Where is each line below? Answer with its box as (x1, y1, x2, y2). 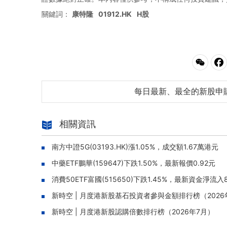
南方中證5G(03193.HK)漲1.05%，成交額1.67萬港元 (52, 142, 218, 151)
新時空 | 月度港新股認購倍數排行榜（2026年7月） (52, 207, 214, 216)
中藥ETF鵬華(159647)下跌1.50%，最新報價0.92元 (52, 159, 215, 167)
